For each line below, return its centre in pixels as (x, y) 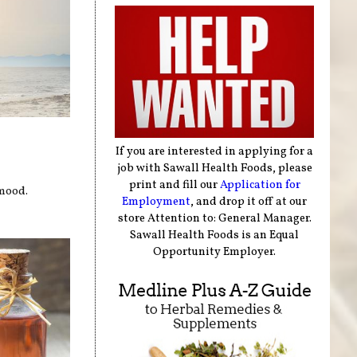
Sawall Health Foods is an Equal (215, 235)
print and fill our (174, 184)
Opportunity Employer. (215, 251)
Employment (157, 201)
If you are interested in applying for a (215, 151)
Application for (260, 184)
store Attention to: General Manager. (214, 218)
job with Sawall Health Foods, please (214, 168)
